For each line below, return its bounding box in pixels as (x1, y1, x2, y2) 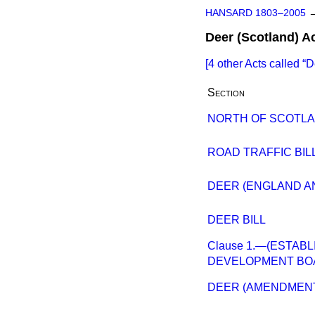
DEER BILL (207, 214, 266, 226)
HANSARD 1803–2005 (205, 8, 306, 18)
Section (207, 86, 245, 98)
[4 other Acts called (205, 58, 302, 70)
